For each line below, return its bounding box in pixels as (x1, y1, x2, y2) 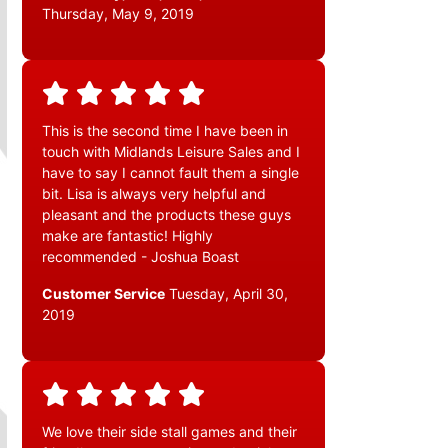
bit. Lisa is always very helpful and (42, 185, 266, 203)
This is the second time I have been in (42, 122, 288, 140)
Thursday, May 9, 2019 (42, 5, 194, 23)
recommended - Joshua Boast (42, 248, 239, 266)
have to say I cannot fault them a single (42, 164, 299, 182)
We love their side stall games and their (42, 423, 297, 441)
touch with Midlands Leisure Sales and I (42, 143, 300, 161)
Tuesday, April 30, (165, 285, 288, 303)
